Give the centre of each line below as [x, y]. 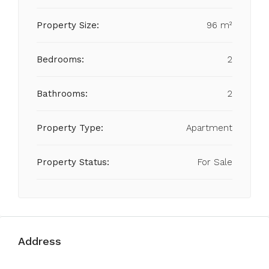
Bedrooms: [60, 59]
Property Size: [68, 25]
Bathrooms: [62, 94]
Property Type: [70, 128]
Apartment [209, 128]
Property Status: [73, 162]
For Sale [215, 162]
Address [40, 241]
